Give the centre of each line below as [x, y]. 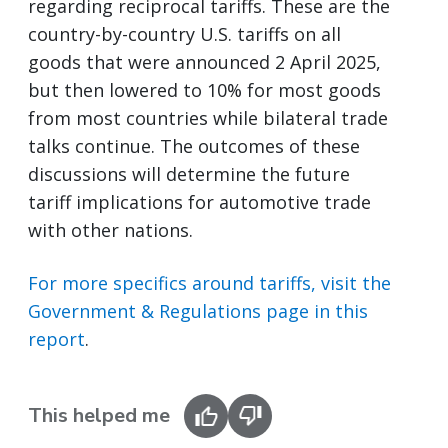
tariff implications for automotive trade [199, 201]
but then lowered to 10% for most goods [204, 89]
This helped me [99, 415]
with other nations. [110, 229]
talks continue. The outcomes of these [194, 145]
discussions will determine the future [189, 173]
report [56, 338]
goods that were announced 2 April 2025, [204, 61]
